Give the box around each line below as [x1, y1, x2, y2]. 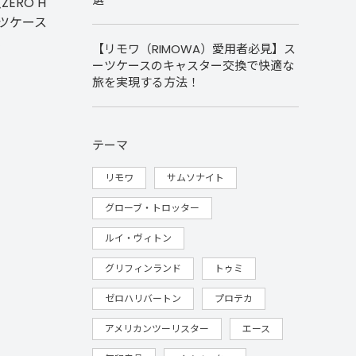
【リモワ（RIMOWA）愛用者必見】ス [92, 41, 296, 57]
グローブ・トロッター [105, 201, 199, 215]
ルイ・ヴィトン [105, 231, 172, 245]
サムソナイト [167, 171, 224, 184]
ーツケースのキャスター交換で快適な [92, 57, 294, 74]
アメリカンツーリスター [105, 322, 209, 335]
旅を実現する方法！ [92, 74, 199, 91]
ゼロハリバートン [105, 292, 181, 305]
